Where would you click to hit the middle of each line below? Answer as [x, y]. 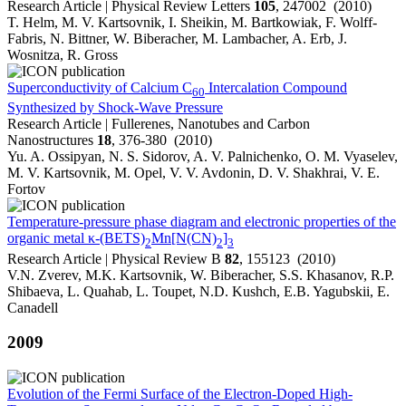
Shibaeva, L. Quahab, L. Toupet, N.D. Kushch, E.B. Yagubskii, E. [198, 291]
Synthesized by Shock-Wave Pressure [115, 108]
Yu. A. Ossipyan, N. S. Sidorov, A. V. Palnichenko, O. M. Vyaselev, [203, 157]
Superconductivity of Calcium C [100, 88]
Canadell [33, 307]
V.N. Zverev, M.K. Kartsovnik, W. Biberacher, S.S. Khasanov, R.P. [201, 275]
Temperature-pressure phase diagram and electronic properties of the [202, 222]
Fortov [26, 189]
